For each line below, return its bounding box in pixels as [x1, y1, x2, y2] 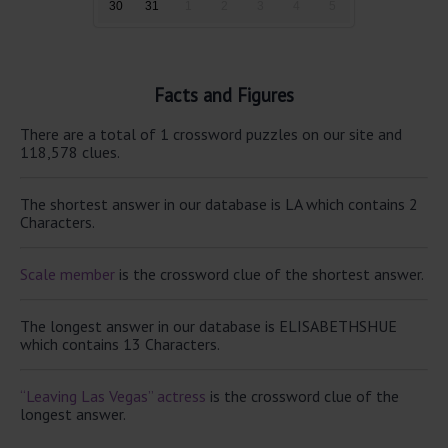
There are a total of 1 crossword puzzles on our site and [20, 123, 402, 144]
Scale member [20, 263, 115, 284]
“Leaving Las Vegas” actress [20, 385, 206, 406]
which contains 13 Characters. [20, 333, 220, 354]
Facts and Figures [154, 83, 294, 108]
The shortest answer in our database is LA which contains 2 [20, 193, 418, 214]
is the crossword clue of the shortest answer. [115, 263, 424, 284]
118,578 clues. [20, 141, 120, 162]
